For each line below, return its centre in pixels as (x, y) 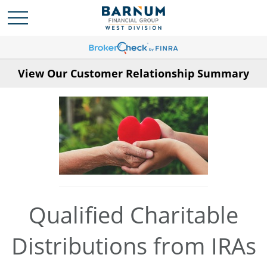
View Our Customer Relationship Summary (133, 73)
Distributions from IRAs (133, 246)
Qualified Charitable (133, 215)
